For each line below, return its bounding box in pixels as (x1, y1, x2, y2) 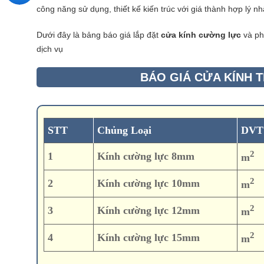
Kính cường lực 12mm (97, 204, 200, 217)
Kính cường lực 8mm (97, 150, 195, 163)
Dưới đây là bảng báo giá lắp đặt (37, 29, 161, 39)
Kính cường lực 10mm (97, 177, 200, 190)
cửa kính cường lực (161, 29, 241, 39)
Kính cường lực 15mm (97, 232, 200, 244)
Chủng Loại (97, 124, 152, 137)
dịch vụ (37, 44, 63, 54)
